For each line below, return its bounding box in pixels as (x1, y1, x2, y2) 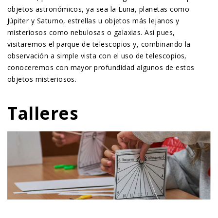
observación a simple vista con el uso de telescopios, (7, 51, 187, 61)
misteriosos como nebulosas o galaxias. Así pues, (7, 28, 175, 37)
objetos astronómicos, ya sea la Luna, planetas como (7, 4, 189, 14)
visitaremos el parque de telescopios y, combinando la (7, 39, 191, 49)
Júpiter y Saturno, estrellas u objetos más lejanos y (7, 16, 180, 26)
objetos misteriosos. (7, 74, 77, 84)
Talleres (7, 102, 78, 125)
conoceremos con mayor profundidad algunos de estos (7, 63, 195, 73)
